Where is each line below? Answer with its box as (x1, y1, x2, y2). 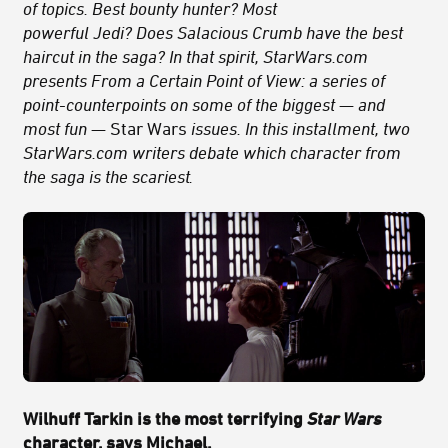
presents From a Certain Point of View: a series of (23, 70, 385, 91)
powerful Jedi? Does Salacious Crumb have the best (23, 22, 403, 43)
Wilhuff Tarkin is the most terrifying (23, 407, 307, 428)
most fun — (23, 118, 110, 139)
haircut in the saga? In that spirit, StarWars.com (23, 46, 368, 67)
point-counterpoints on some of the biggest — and (23, 94, 385, 115)
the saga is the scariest (23, 166, 190, 187)
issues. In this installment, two (187, 118, 410, 139)
